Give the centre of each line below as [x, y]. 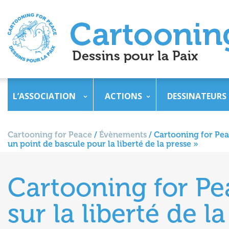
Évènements [123, 135]
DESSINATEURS [197, 96]
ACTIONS [123, 96]
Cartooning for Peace [50, 135]
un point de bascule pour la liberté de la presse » [103, 144]
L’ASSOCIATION [44, 96]
